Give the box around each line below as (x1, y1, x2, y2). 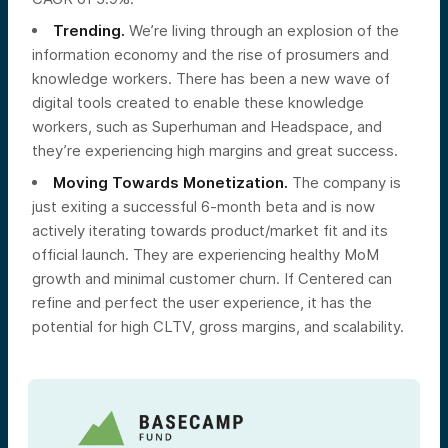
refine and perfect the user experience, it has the (32, 292, 372, 312)
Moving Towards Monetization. (53, 172, 288, 192)
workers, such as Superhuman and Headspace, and (32, 116, 382, 136)
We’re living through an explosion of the (125, 20, 399, 40)
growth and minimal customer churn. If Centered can (32, 268, 392, 288)
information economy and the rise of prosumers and (32, 44, 389, 64)
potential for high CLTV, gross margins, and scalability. (32, 316, 404, 336)
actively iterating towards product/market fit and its (32, 220, 388, 240)
